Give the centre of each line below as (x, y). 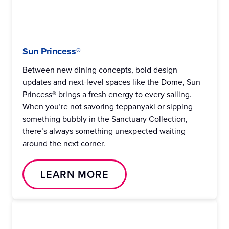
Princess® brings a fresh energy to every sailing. (107, 94)
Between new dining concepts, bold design (100, 70)
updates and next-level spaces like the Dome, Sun (111, 82)
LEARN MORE (75, 174)
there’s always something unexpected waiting (104, 131)
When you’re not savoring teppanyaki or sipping (108, 106)
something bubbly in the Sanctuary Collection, (105, 119)
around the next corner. (64, 143)
